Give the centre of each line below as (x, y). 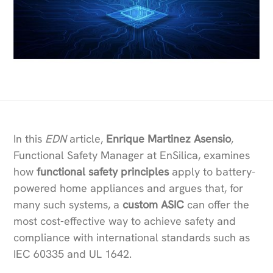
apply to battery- (212, 172)
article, (87, 139)
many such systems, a (68, 205)
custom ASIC (154, 205)
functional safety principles (103, 172)
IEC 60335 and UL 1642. (73, 254)
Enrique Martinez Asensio (169, 139)
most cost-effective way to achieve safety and (125, 221)
